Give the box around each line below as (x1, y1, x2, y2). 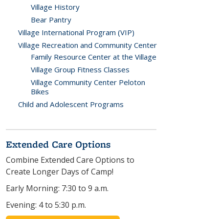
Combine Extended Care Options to (6, 154, 134, 165)
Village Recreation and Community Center (18, 40, 157, 50)
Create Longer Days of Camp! (6, 166, 113, 177)
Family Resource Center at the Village (31, 52, 156, 62)
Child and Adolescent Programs (18, 99, 124, 109)
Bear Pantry (31, 15, 71, 24)
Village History (31, 2, 80, 12)
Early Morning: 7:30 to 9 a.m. (6, 183, 109, 194)
